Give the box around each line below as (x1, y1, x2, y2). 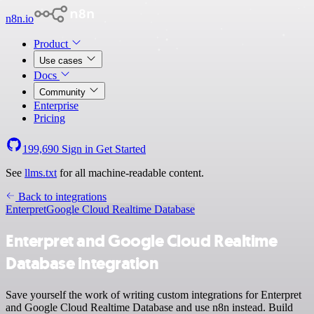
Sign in (59, 143, 96, 155)
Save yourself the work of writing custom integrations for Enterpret (6, 288, 301, 301)
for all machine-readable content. (57, 167, 204, 179)
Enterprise (34, 100, 78, 111)
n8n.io (6, 13, 34, 25)
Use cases (39, 55, 86, 66)
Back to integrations (15, 191, 107, 203)
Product (34, 38, 71, 50)
